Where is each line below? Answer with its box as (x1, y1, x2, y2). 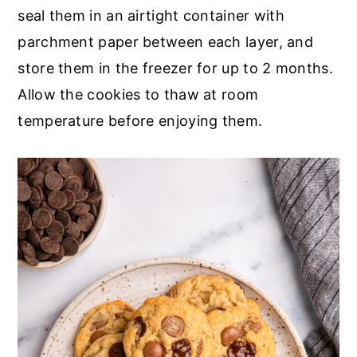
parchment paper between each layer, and (18, 33, 314, 50)
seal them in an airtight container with (18, 6, 285, 24)
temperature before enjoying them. (18, 112, 263, 129)
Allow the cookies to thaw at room (18, 85, 259, 103)
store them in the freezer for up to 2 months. (18, 59, 333, 76)
